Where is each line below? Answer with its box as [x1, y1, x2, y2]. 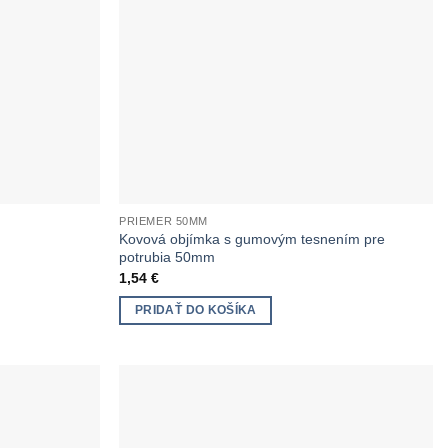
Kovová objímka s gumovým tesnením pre [119, 231, 386, 248]
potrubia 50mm [119, 249, 216, 266]
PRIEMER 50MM [119, 215, 208, 228]
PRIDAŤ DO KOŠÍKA [135, 304, 257, 317]
